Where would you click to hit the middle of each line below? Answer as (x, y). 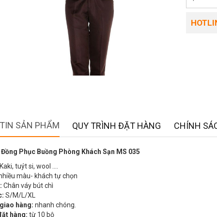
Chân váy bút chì (28, 186)
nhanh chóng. (55, 205)
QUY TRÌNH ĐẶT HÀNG (116, 126)
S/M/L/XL (20, 195)
